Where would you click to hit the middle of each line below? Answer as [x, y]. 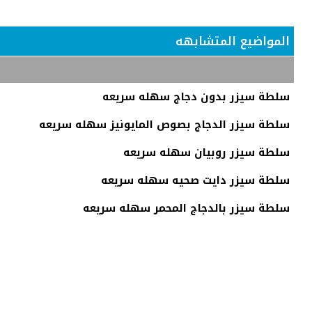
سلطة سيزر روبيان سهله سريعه [206, 152]
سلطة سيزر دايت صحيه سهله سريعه [195, 180]
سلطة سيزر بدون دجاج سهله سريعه [196, 96]
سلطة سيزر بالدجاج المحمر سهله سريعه [186, 208]
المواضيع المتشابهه [233, 41]
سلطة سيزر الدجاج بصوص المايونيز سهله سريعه [164, 124]
